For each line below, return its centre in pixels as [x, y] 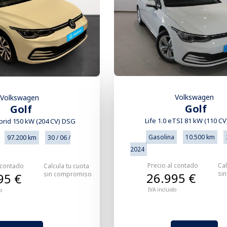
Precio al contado [173, 166]
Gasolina [162, 137]
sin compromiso [67, 174]
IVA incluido [162, 190]
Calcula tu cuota [66, 166]
